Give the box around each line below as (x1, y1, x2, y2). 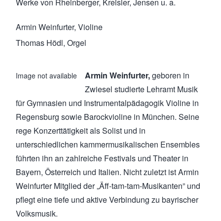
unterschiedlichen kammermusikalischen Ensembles (16, 138, 200, 150)
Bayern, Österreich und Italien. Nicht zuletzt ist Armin (16, 166, 199, 178)
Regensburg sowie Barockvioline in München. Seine (16, 110, 199, 122)
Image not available (16, 70, 77, 80)
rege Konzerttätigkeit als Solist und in (16, 124, 146, 136)
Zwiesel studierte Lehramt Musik (85, 83, 198, 95)
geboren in (150, 69, 189, 81)
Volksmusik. (16, 207, 60, 219)
